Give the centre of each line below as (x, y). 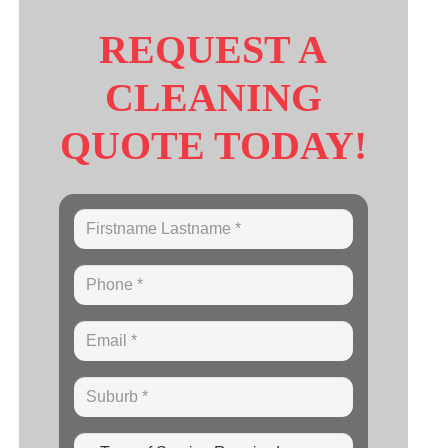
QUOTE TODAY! (213, 145)
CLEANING (213, 97)
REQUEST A (213, 49)
